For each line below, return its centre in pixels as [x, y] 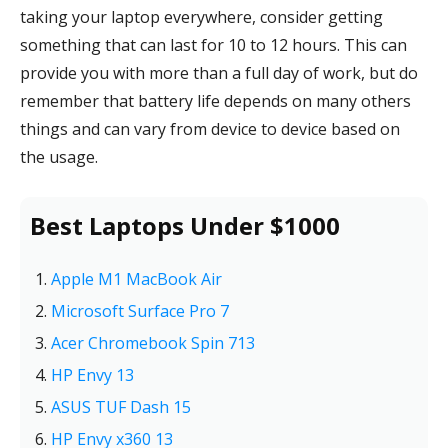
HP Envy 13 [92, 375]
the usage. [59, 157]
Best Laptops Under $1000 [185, 225]
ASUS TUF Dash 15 [121, 407]
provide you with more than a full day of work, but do [219, 73]
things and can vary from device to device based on [210, 129]
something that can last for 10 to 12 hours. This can [213, 45]
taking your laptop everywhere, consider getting [201, 17]
